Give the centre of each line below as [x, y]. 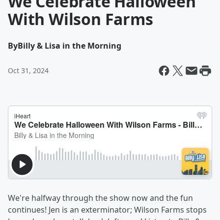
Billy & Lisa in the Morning [69, 46]
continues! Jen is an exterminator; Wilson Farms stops [107, 210]
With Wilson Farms [81, 19]
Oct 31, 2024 [28, 70]
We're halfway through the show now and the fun [100, 198]
